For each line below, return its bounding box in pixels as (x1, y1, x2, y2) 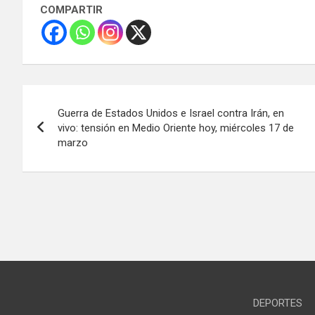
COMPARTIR (40, 3, 103, 16)
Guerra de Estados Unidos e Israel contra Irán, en (58, 106, 284, 120)
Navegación (22, 84, 140, 112)
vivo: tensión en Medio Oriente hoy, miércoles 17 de (58, 121, 294, 134)
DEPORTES (252, 297, 302, 310)
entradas (22, 142, 110, 169)
